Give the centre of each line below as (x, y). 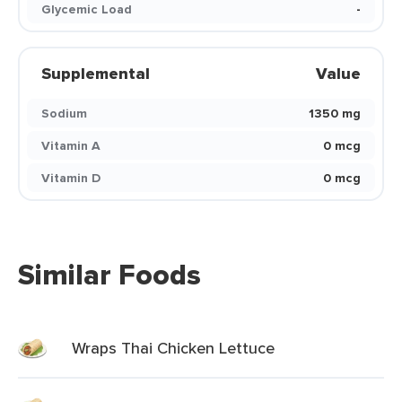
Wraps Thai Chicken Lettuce (173, 348)
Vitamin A (71, 145)
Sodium (64, 113)
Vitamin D (71, 178)
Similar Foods (109, 275)
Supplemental (96, 74)
